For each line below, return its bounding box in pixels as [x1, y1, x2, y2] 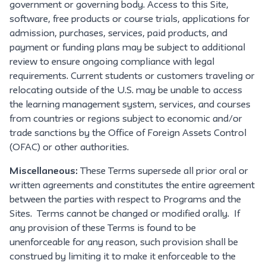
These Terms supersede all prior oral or [78, 167, 248, 176]
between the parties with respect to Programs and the [9, 196, 241, 204]
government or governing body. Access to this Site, [9, 1, 229, 9]
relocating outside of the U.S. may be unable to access [9, 87, 242, 95]
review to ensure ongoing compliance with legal [9, 58, 214, 66]
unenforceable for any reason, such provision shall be [9, 239, 238, 247]
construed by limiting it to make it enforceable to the [9, 253, 236, 261]
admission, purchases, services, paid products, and [9, 30, 227, 38]
